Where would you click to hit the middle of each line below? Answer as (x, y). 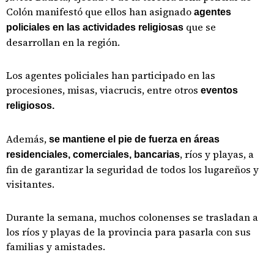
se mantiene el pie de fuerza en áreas (134, 139)
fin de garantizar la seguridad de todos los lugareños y (132, 169)
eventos (219, 90)
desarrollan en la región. (63, 42)
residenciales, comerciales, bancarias (93, 154)
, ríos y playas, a (217, 154)
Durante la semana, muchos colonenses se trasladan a (132, 217)
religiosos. (30, 106)
